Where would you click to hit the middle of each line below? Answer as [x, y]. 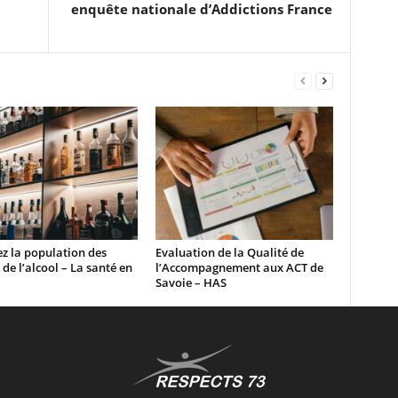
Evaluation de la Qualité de [229, 252]
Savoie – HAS [191, 283]
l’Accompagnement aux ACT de [239, 267]
